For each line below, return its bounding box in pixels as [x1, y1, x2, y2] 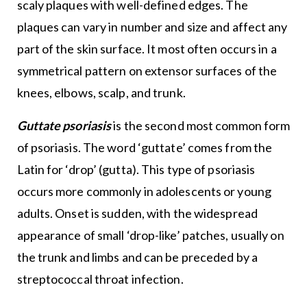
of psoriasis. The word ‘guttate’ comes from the [16, 139, 273, 155]
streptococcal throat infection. [16, 271, 184, 286]
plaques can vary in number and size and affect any [16, 19, 288, 34]
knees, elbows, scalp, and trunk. [16, 84, 186, 100]
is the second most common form [111, 117, 291, 133]
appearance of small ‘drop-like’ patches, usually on [16, 227, 284, 243]
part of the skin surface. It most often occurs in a [16, 40, 277, 56]
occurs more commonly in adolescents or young [16, 183, 271, 199]
